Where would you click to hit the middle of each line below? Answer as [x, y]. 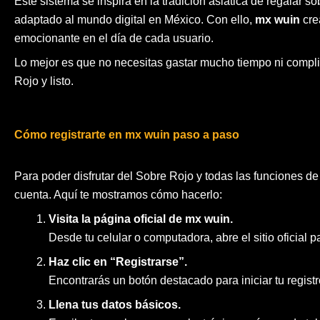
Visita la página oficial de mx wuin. [141, 219]
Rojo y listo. [44, 81]
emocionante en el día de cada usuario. [114, 39]
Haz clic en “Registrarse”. [118, 262]
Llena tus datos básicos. [115, 305]
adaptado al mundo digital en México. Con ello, [135, 20]
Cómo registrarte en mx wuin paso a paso [127, 135]
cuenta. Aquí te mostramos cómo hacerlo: [118, 195]
